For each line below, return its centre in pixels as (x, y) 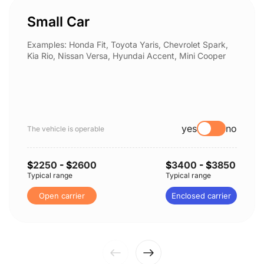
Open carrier (62, 196)
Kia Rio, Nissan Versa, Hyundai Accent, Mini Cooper (126, 56)
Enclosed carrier (201, 196)
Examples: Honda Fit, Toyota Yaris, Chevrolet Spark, (128, 44)
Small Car (58, 22)
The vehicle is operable (66, 128)
